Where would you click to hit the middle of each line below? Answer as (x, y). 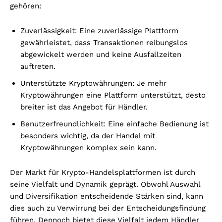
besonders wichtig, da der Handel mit (88, 136)
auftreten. (38, 66)
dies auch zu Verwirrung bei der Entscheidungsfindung (108, 208)
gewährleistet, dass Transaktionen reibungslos (104, 42)
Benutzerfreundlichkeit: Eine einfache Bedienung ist (114, 124)
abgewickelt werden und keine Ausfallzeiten (101, 54)
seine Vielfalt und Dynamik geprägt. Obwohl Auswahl (105, 184)
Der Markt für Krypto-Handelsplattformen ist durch (103, 172)
